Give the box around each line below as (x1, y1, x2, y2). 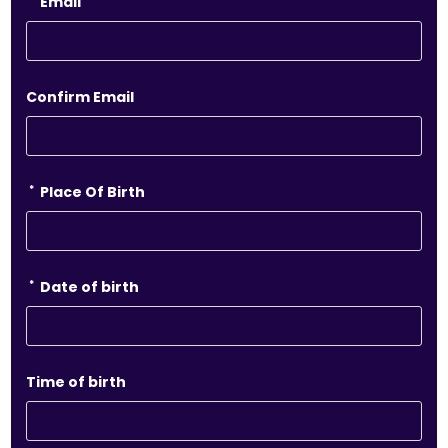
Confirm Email (26, 87, 135, 107)
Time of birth (26, 372, 127, 392)
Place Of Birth (37, 182, 146, 202)
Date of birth (37, 277, 140, 297)
